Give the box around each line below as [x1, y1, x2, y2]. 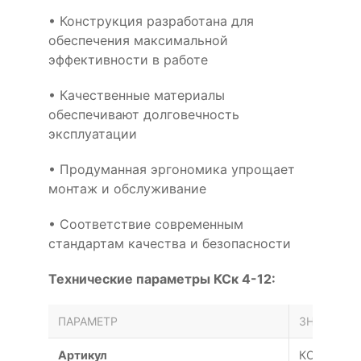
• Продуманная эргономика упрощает [48, 160, 295, 177]
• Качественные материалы [48, 86, 225, 103]
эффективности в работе [48, 51, 208, 68]
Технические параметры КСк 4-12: [48, 270, 276, 287]
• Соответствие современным [48, 215, 243, 232]
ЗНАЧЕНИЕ [299, 313, 359, 328]
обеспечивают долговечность [48, 106, 239, 122]
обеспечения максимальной [48, 31, 228, 48]
